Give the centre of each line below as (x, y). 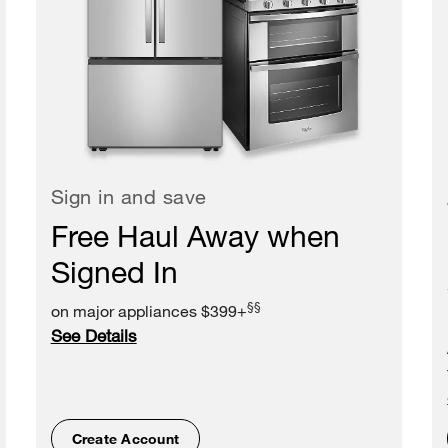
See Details (93, 336)
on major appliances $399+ (148, 311)
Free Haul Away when (195, 235)
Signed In (114, 271)
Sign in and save (128, 197)
